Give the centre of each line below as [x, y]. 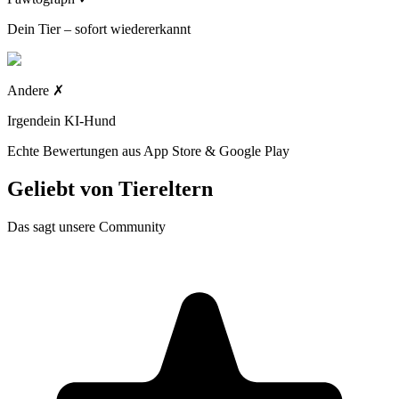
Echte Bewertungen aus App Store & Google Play [148, 151]
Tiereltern [166, 189]
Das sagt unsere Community [86, 227]
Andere [28, 91]
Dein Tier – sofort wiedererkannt [99, 29]
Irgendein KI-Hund [61, 121]
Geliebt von [60, 189]
